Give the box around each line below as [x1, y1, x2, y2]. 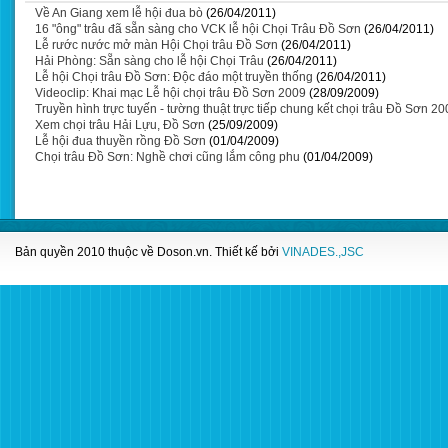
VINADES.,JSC [282, 245, 364, 259]
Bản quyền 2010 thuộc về [15, 245, 157, 259]
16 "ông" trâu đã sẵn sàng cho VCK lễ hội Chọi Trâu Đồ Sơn [35, 22, 361, 36]
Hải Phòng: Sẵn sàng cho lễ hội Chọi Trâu [35, 54, 264, 68]
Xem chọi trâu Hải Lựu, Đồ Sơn [35, 118, 205, 132]
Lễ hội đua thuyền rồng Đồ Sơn [35, 134, 206, 148]
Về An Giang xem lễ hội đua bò [35, 6, 203, 20]
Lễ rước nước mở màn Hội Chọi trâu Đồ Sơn [35, 38, 278, 52]
